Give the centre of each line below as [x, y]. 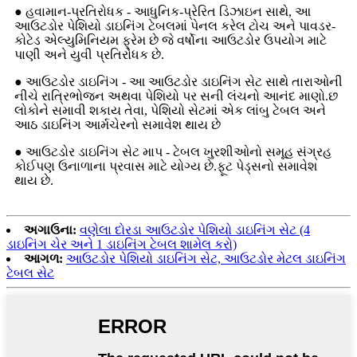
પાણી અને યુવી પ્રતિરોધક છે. [89, 54]
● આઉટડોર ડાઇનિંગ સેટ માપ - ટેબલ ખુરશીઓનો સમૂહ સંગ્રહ [173, 151]
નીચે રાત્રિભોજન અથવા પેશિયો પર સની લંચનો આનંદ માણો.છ [176, 96]
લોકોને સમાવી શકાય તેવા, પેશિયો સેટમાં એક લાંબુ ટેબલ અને [170, 110]
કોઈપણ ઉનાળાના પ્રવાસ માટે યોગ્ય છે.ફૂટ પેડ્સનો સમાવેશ [166, 166]
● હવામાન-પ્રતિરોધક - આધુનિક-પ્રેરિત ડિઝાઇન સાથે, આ [163, 11]
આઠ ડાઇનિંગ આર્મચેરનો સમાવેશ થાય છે [118, 124]
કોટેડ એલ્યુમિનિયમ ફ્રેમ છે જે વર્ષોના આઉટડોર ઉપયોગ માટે [171, 40]
